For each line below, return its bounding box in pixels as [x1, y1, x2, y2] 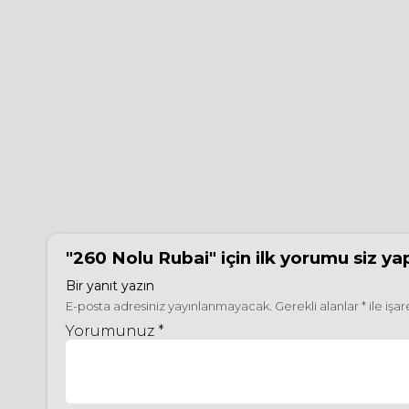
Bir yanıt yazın [66, 278, 154, 294]
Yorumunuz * [66, 322, 164, 340]
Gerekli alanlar [275, 299, 362, 313]
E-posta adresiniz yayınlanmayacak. [66, 299, 272, 313]
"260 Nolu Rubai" [66, 247, 216, 268]
